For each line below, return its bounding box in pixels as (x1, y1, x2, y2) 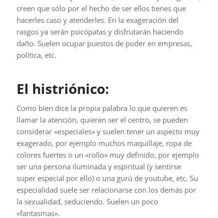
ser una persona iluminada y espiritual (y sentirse (16, 161, 181, 171)
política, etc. (16, 50, 56, 60)
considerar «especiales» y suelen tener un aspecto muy (16, 126, 200, 136)
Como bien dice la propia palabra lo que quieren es (16, 103, 187, 113)
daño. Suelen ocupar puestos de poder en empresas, (16, 38, 192, 49)
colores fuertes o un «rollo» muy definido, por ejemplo (16, 149, 199, 160)
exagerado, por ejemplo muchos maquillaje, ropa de (16, 138, 192, 148)
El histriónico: (16, 79, 109, 98)
